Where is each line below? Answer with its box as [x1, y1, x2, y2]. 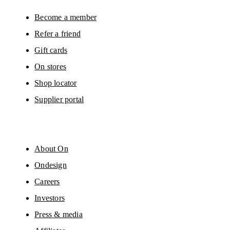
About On [34, 144, 68, 153]
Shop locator [34, 78, 77, 87]
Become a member [34, 12, 97, 22]
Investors [34, 193, 65, 202]
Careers [34, 177, 60, 186]
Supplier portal [34, 94, 84, 104]
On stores [34, 62, 66, 71]
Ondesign [34, 160, 67, 169]
